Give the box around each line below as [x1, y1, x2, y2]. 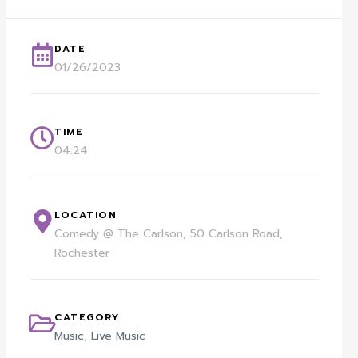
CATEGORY [54, 309, 120, 324]
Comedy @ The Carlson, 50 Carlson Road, [54, 225, 284, 242]
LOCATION [54, 207, 117, 222]
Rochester [54, 244, 110, 261]
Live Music [91, 327, 146, 344]
